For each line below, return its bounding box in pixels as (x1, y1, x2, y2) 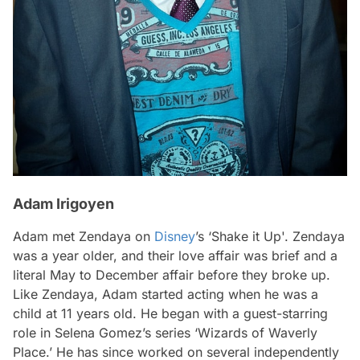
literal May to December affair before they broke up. (13, 267, 330, 283)
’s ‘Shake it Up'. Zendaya (195, 228, 345, 244)
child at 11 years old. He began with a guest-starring (13, 305, 328, 321)
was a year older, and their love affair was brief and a (13, 247, 337, 264)
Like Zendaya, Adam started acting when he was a (13, 286, 318, 302)
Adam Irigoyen (13, 195, 114, 212)
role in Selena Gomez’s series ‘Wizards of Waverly (13, 325, 317, 341)
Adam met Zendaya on (13, 228, 154, 244)
